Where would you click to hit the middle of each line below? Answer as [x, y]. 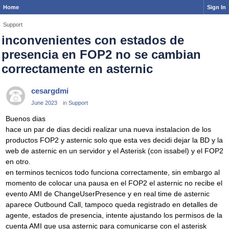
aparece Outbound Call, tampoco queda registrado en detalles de [112, 205]
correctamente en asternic [77, 69]
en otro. [18, 162]
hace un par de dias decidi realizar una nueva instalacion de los [108, 130]
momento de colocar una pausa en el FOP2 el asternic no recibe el [114, 183]
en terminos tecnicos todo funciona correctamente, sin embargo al [113, 173]
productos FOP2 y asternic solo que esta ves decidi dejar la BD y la [114, 140]
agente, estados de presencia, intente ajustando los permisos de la [114, 215]
